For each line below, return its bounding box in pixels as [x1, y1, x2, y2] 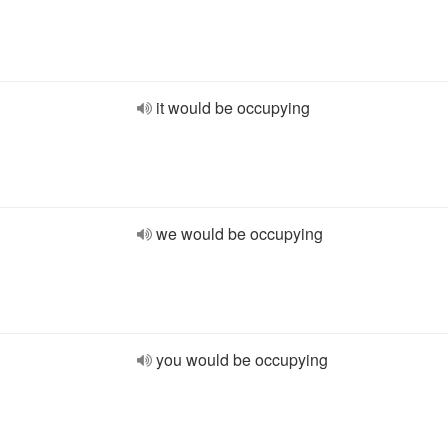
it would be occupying [156, 96, 310, 119]
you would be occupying [156, 348, 328, 371]
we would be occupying [156, 222, 323, 245]
